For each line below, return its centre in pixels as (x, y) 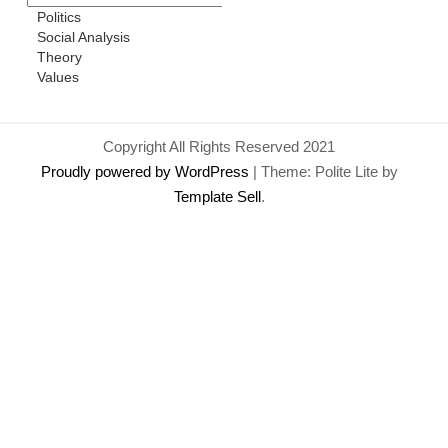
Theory (60, 57)
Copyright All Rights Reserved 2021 (219, 147)
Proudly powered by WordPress (146, 172)
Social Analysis (84, 37)
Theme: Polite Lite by (329, 172)
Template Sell (217, 197)
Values (58, 77)
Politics (59, 17)
